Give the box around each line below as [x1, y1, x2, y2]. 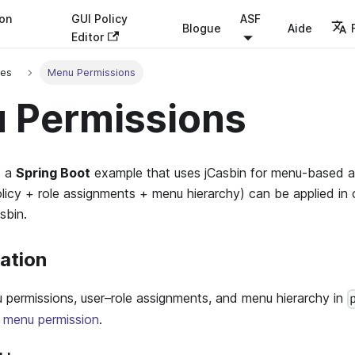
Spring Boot [16, 165, 90, 181]
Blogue [182, 21, 222, 35]
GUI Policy [71, 12, 128, 25]
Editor [71, 30, 105, 44]
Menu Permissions [47, 67, 136, 79]
